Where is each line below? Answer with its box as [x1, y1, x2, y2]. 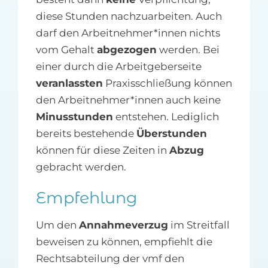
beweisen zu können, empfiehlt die [35, 236, 212, 248]
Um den [35, 219, 79, 232]
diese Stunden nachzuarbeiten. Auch [35, 10, 222, 22]
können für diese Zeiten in [35, 144, 169, 156]
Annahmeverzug [78, 219, 168, 232]
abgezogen [96, 43, 157, 56]
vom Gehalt [35, 43, 97, 56]
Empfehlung [35, 188, 137, 208]
